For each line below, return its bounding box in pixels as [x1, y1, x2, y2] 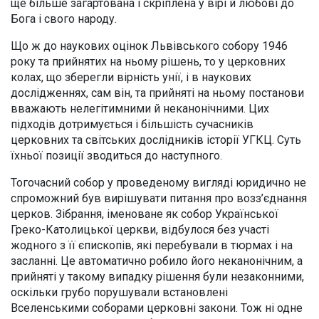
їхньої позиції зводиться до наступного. [11, 148, 222, 162]
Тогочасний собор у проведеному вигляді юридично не [11, 175, 306, 189]
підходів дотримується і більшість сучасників [11, 117, 253, 131]
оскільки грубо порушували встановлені [11, 285, 228, 299]
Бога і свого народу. [11, 11, 117, 26]
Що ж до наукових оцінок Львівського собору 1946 [11, 38, 288, 53]
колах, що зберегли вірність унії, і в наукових [11, 70, 251, 84]
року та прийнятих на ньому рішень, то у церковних [11, 54, 286, 68]
